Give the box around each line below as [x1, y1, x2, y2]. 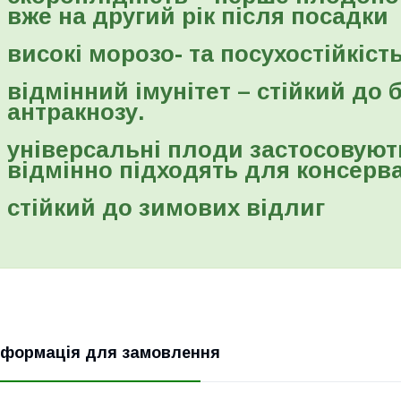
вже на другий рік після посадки [7, 2, 388, 30]
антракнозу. [7, 98, 145, 125]
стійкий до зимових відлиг [7, 193, 325, 221]
